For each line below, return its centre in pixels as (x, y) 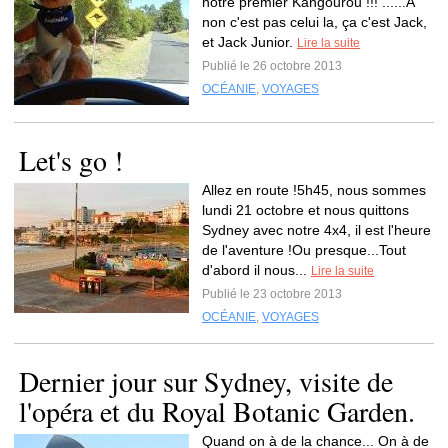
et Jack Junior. (249, 42)
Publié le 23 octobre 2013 (272, 294)
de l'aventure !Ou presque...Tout (304, 250)
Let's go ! (71, 160)
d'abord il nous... (256, 270)
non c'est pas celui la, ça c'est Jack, (314, 22)
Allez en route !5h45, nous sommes (314, 190)
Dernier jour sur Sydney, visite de (206, 381)
